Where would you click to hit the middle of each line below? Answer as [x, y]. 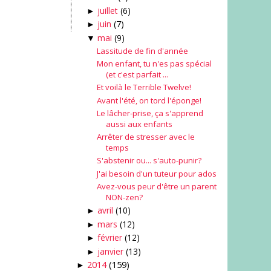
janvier [110, 251]
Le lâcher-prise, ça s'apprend [150, 113]
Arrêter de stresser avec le [145, 137]
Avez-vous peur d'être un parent [156, 186]
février [109, 238]
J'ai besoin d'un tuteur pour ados [156, 173]
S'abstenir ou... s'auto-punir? [149, 161]
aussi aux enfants [139, 124]
